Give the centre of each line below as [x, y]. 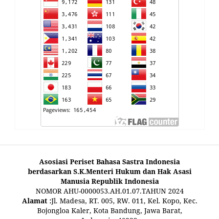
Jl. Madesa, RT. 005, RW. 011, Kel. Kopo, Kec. [124, 201]
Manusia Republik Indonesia [109, 181]
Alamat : [36, 201]
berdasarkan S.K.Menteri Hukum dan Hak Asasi [109, 172]
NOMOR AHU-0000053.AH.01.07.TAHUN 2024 [109, 191]
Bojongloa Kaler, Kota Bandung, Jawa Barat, [109, 211]
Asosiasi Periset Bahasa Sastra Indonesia [109, 162]
